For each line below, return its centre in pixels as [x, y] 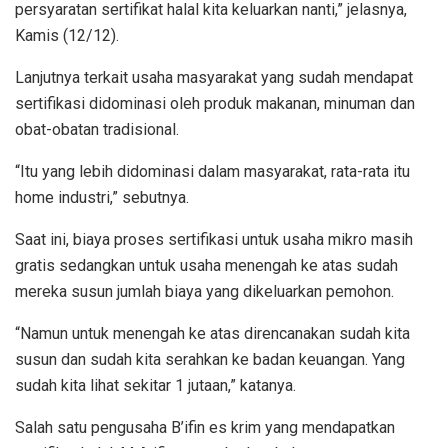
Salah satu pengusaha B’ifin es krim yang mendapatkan [205, 428]
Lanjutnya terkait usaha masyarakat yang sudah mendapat [214, 78]
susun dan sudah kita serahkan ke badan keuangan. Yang [210, 360]
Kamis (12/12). [67, 36]
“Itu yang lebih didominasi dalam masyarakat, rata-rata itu [212, 172]
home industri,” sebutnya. [102, 198]
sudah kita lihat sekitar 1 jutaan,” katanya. [155, 386]
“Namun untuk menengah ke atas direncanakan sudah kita [212, 334]
